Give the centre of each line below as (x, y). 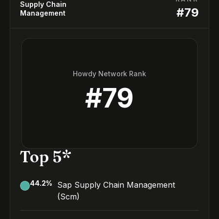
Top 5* (46, 157)
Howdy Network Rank (109, 73)
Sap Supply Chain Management (116, 185)
